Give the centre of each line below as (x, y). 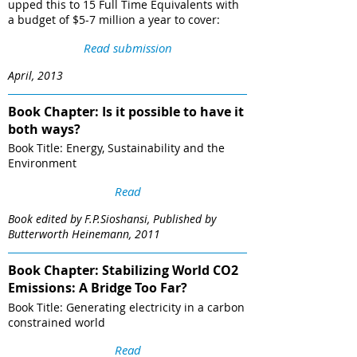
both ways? (44, 129)
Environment (42, 163)
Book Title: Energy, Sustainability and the (116, 148)
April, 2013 (35, 76)
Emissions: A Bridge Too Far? (98, 288)
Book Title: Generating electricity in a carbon (126, 307)
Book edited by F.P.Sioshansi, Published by (112, 219)
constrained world (57, 322)
